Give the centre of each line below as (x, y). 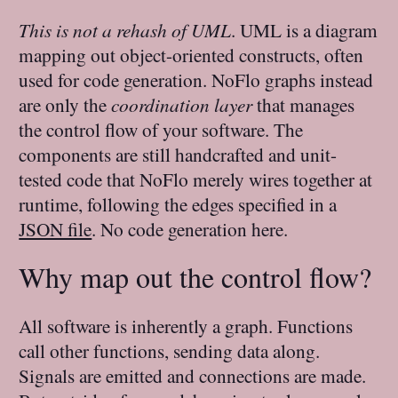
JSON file (56, 228)
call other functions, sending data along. (170, 350)
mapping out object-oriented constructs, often (191, 54)
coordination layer (182, 104)
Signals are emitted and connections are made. (193, 375)
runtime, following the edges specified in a (178, 203)
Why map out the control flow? (195, 277)
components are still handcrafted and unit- (178, 154)
